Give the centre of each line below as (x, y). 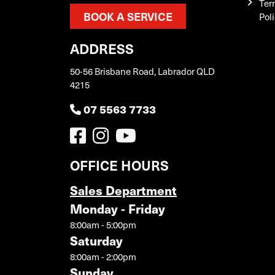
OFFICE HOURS (119, 165)
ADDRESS (102, 48)
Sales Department (123, 190)
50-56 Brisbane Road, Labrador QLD (142, 71)
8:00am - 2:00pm (103, 257)
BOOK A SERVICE (128, 16)
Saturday (96, 240)
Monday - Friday (118, 208)
